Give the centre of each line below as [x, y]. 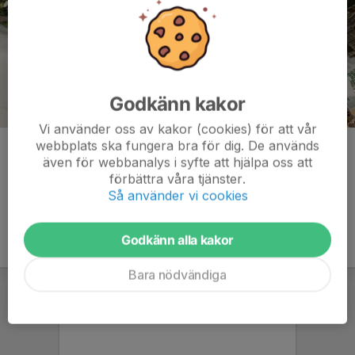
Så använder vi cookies [177, 195]
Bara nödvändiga [177, 275]
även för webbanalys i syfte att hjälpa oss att [177, 162]
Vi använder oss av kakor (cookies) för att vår [177, 129]
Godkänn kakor [177, 104]
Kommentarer [53, 151]
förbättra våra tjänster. [177, 179]
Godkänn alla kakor [177, 240]
